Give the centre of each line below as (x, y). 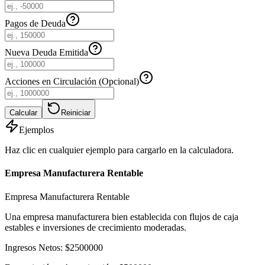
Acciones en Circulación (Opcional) (72, 81)
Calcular (23, 113)
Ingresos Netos (33, 247)
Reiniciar (76, 113)
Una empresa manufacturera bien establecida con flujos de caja (122, 216)
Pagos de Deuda (35, 23)
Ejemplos (36, 130)
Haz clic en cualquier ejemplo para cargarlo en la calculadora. (119, 150)
